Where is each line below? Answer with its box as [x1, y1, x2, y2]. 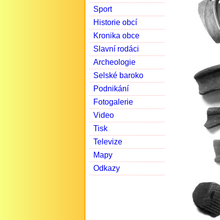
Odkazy [93, 164, 120, 172]
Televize [93, 137, 122, 146]
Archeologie [93, 58, 136, 66]
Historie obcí [93, 18, 137, 27]
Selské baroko [93, 71, 143, 80]
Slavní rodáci [93, 45, 139, 53]
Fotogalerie [93, 98, 133, 106]
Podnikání [93, 84, 129, 93]
